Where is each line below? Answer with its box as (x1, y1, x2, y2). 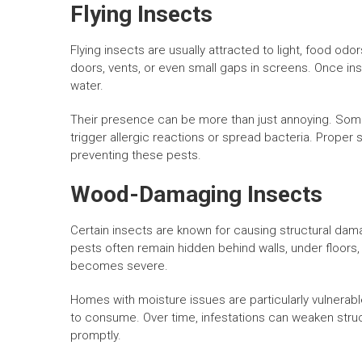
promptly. (70, 328, 121, 343)
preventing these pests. (70, 148, 201, 163)
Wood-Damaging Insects (70, 181, 322, 208)
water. (70, 78, 103, 94)
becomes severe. (70, 259, 168, 274)
